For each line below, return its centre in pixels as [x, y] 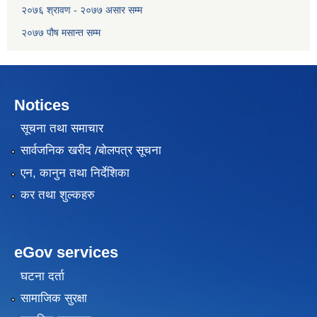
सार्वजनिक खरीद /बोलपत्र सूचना [91, 151]
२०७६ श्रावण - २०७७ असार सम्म [82, 10]
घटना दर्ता [42, 276]
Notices [42, 105]
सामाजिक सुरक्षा [53, 298]
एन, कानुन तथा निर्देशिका [75, 173]
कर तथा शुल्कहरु [57, 195]
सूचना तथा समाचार [62, 128]
